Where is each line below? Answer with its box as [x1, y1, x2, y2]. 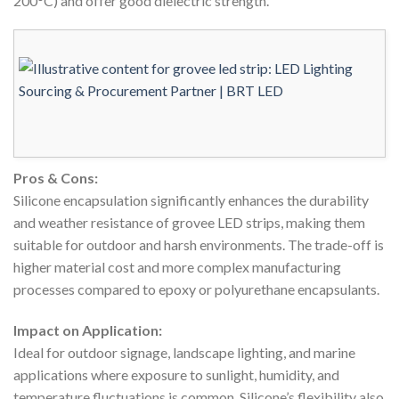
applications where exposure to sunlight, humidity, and [13, 366, 339, 384]
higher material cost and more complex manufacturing [13, 258, 341, 276]
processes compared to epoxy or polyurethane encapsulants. [13, 281, 379, 298]
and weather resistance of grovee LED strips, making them [13, 214, 365, 232]
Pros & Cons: [13, 169, 98, 187]
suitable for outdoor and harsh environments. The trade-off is [13, 236, 384, 254]
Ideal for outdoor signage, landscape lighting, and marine [13, 344, 355, 362]
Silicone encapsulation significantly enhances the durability [13, 191, 369, 209]
